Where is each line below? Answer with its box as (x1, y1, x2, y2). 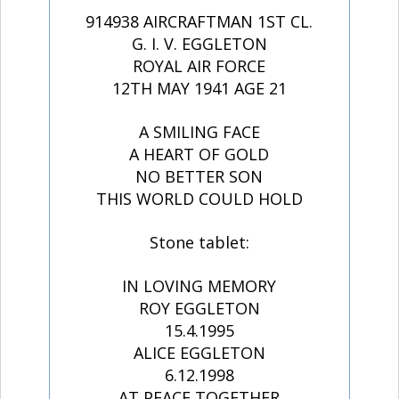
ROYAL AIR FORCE (133, 54, 266, 77)
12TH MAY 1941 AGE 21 (111, 77, 287, 99)
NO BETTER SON (135, 165, 264, 187)
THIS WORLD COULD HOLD (95, 187, 303, 209)
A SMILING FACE (138, 120, 260, 142)
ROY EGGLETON (138, 297, 260, 319)
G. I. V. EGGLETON (131, 32, 267, 54)
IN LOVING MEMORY (122, 274, 277, 297)
